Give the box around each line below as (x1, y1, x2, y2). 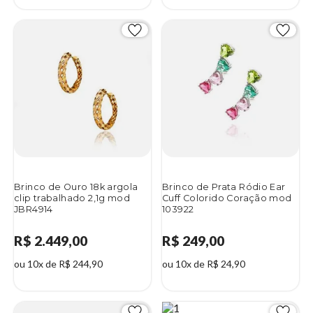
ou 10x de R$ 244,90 (14, 258, 103, 270)
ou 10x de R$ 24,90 (162, 258, 245, 270)
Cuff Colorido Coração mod (162, 193, 292, 204)
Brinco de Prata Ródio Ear (162, 182, 286, 193)
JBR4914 (14, 204, 53, 215)
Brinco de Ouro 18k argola (14, 182, 138, 193)
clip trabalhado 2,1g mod (14, 193, 131, 204)
